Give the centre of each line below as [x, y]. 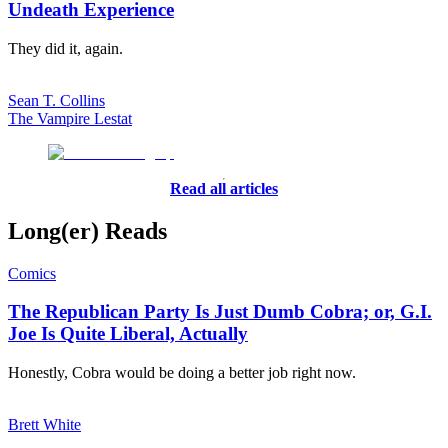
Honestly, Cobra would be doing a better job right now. [182, 373]
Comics [32, 273]
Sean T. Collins [56, 100]
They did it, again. [65, 48]
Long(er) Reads [87, 230]
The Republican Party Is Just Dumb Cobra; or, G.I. [220, 312]
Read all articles [224, 188]
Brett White [44, 425]
